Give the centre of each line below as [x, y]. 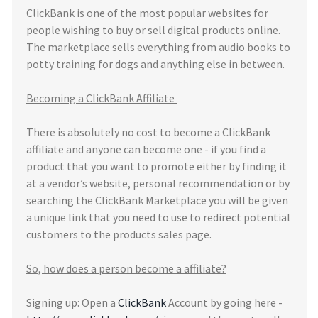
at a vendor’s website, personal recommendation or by [158, 183]
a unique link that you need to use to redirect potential [158, 217]
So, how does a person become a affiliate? [126, 268]
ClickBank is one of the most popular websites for [147, 13]
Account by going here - [224, 302]
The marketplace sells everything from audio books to [158, 47]
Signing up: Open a [72, 302]
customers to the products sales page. [119, 234]
